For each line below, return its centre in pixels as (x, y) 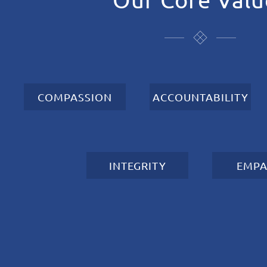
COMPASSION (74, 97)
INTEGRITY (137, 165)
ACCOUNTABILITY (200, 97)
